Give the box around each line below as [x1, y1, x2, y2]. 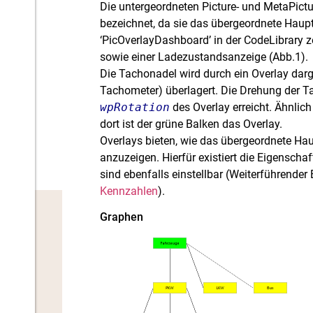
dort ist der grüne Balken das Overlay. [100, 117, 283, 131]
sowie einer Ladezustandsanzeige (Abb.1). [100, 50, 309, 64]
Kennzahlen [100, 184, 159, 198]
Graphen [100, 210, 144, 224]
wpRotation [100, 101, 170, 115]
